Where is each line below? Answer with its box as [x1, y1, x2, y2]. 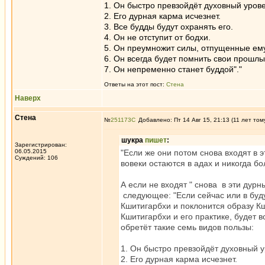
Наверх [15, 94, 41, 102]
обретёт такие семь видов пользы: [121, 222, 254, 232]
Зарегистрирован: [15, 141, 67, 148]
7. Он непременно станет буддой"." [104, 64, 242, 74]
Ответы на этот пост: [104, 81, 166, 88]
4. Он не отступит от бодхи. [104, 33, 211, 42]
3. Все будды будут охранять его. [104, 22, 233, 31]
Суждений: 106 [15, 154, 58, 161]
